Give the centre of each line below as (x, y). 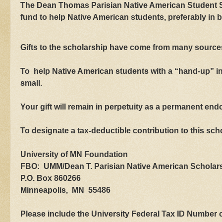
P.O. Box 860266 (51, 178)
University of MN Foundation (74, 155)
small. (31, 83)
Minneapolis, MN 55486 (65, 190)
